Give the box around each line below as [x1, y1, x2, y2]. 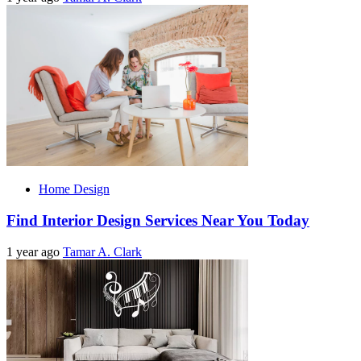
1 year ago [6, 244, 63, 259]
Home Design [39, 182, 110, 197]
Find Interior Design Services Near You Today [6, 211, 309, 229]
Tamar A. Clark [63, 244, 142, 259]
